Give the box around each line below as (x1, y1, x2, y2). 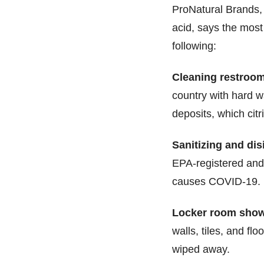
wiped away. (172, 243, 230, 255)
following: (172, 40, 216, 52)
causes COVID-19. (172, 175, 260, 187)
